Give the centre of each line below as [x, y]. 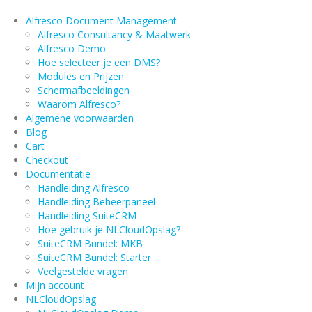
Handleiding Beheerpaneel [96, 202]
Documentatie [58, 174]
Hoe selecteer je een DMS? [99, 63]
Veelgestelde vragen [83, 272]
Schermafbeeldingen [83, 91]
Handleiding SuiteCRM [87, 216]
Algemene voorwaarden [79, 118]
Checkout [47, 160]
